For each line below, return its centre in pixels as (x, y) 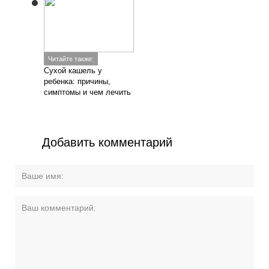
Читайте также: (71, 59)
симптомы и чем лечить (88, 92)
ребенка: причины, (77, 81)
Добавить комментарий (107, 142)
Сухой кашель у (73, 71)
